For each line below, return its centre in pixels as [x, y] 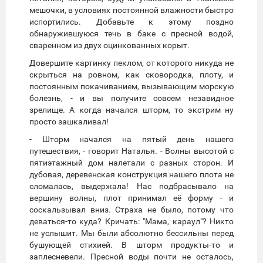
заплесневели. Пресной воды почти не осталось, [131, 256]
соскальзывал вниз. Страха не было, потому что [131, 209]
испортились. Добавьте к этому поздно [131, 21]
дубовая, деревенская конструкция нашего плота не [131, 174]
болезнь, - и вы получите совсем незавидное [131, 98]
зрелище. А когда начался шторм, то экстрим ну [131, 109]
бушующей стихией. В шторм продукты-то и [131, 245]
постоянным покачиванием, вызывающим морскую [131, 86]
